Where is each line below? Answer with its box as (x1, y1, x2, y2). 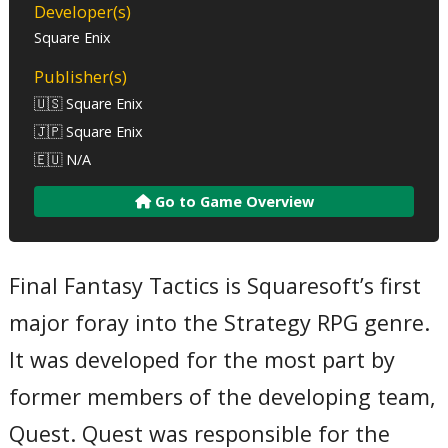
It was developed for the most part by (9, 344, 396, 374)
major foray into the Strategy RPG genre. (9, 307, 431, 337)
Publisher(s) (34, 64, 128, 88)
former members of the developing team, (9, 381, 437, 411)
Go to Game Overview (150, 191, 314, 211)
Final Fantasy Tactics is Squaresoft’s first (9, 270, 422, 300)
